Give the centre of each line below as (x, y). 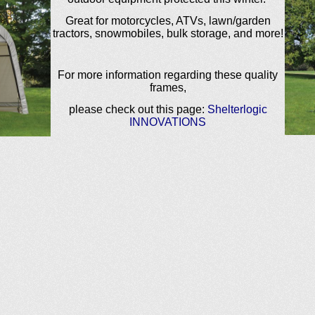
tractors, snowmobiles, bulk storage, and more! (168, 34)
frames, (168, 88)
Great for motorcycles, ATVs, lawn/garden (168, 21)
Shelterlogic (237, 110)
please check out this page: (138, 110)
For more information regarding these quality (168, 75)
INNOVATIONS (168, 122)
